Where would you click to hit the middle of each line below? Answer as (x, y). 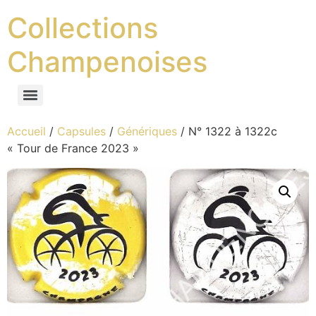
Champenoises (107, 62)
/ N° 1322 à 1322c (227, 131)
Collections (83, 28)
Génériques (147, 131)
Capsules (81, 131)
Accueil (26, 131)
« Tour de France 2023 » (73, 148)
